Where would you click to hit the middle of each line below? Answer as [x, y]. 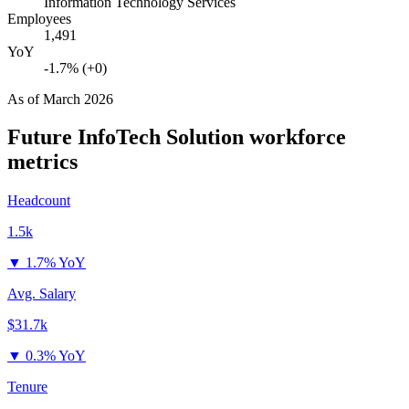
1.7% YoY [56, 263]
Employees [39, 18]
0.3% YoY [56, 356]
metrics [42, 162]
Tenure [27, 387]
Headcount [39, 201]
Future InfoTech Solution [126, 137]
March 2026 [78, 99]
